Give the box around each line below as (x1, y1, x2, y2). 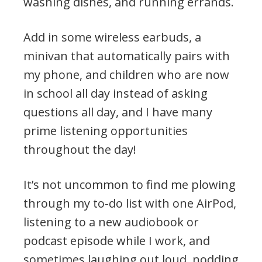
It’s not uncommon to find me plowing (23, 176, 236, 192)
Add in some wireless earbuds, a (23, 29, 201, 45)
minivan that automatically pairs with (23, 47, 230, 64)
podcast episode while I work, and (23, 232, 210, 249)
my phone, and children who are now (23, 66, 229, 82)
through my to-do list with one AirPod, (23, 195, 236, 211)
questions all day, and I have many (23, 104, 212, 120)
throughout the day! (23, 141, 136, 157)
